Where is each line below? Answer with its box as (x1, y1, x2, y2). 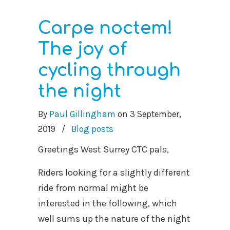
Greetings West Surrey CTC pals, (38, 143, 169, 155)
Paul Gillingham (49, 108, 116, 119)
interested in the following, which (38, 197, 177, 209)
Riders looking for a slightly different (38, 166, 190, 178)
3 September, (130, 108, 181, 119)
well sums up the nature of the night (38, 213, 190, 224)
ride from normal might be (38, 182, 148, 194)
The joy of (38, 39, 127, 59)
